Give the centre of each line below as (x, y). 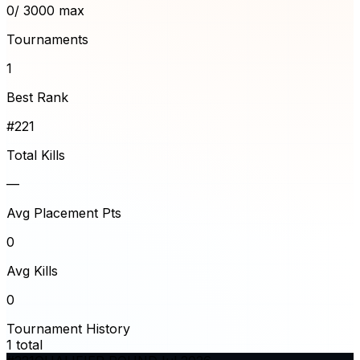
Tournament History (68, 328)
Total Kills (36, 155)
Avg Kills (32, 270)
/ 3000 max (49, 10)
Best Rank (37, 97)
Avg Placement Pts (64, 213)
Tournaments (47, 39)
